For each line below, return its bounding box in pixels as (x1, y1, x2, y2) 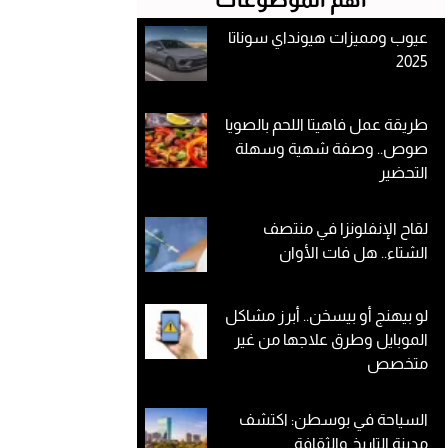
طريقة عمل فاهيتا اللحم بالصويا (225, 116, 428, 133)
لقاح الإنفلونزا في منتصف (263, 220, 428, 237)
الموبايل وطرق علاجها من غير (234, 331, 428, 348)
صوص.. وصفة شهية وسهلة (235, 140, 428, 157)
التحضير (379, 164, 428, 181)
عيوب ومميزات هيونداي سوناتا (228, 29, 428, 46)
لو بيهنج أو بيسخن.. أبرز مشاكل (225, 307, 428, 324)
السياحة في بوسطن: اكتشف (239, 411, 428, 428)
